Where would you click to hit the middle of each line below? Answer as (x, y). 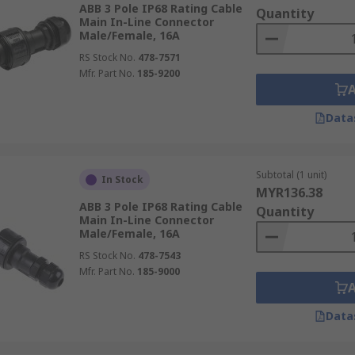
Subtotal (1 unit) (291, 175)
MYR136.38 (289, 193)
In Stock (122, 179)
